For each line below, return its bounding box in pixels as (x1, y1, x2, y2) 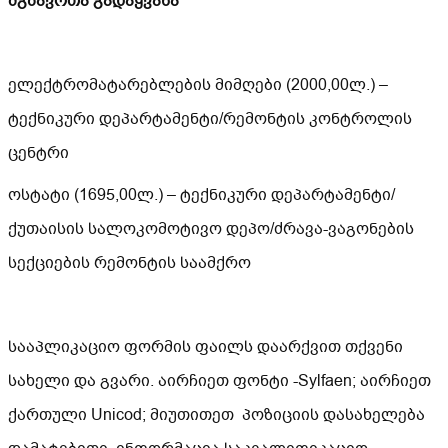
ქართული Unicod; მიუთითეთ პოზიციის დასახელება (8, 404, 425, 426)
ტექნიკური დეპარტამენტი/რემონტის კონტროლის (8, 108, 412, 130)
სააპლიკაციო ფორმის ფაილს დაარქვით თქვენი (8, 336, 403, 358)
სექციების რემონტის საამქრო (8, 252, 251, 274)
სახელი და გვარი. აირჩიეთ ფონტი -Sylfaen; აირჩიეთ (8, 370, 431, 392)
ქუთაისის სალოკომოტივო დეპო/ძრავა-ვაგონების (8, 218, 414, 240)
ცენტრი (8, 142, 69, 164)
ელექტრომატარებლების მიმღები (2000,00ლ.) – (8, 74, 388, 96)
